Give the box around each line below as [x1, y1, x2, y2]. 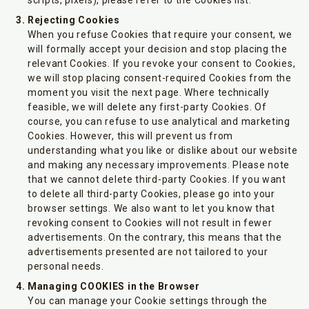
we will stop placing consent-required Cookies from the [28, 72, 292, 83]
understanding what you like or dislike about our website [28, 145, 298, 156]
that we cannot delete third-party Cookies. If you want [28, 174, 286, 185]
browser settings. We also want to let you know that [28, 203, 275, 214]
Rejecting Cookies [28, 14, 120, 26]
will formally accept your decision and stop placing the [28, 43, 288, 54]
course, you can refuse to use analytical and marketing [28, 116, 290, 127]
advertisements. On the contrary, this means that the [28, 232, 282, 243]
